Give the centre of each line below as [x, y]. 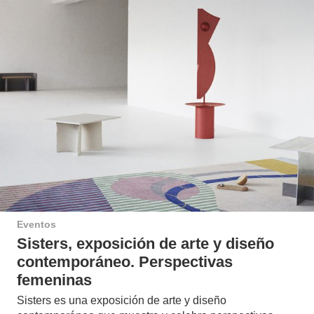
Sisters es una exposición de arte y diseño [122, 300]
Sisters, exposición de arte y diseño [145, 244]
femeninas [54, 280]
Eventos [36, 225]
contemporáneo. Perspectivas [125, 262]
